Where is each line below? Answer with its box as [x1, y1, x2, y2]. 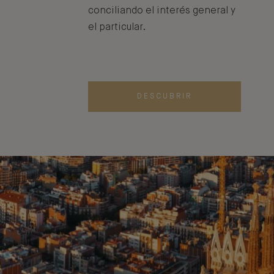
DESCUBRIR [137, 93, 192, 101]
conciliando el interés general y [88, 6, 235, 17]
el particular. [88, 22, 146, 33]
